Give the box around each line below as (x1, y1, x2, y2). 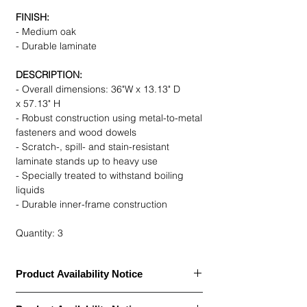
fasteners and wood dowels (16, 126, 136, 139)
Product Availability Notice (16, 268, 143, 280)
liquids (16, 184, 45, 197)
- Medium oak (16, 25, 76, 38)
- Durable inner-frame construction (16, 198, 167, 211)
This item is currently (16, 293, 108, 305)
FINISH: (16, 11, 49, 24)
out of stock (108, 293, 158, 305)
